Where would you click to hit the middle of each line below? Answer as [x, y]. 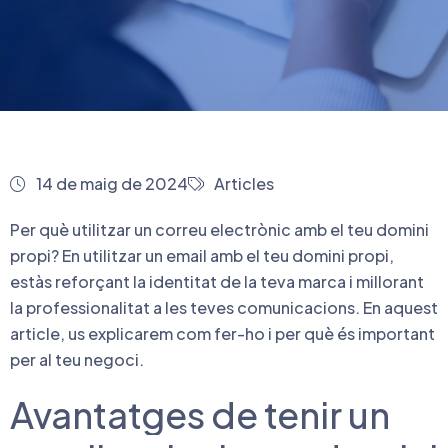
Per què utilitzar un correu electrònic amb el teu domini [219, 229]
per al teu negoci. [77, 359]
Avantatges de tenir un [200, 414]
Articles [244, 183]
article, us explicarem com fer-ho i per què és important [222, 333]
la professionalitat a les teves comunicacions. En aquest [224, 307]
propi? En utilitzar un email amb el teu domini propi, [202, 255]
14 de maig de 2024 [112, 183]
